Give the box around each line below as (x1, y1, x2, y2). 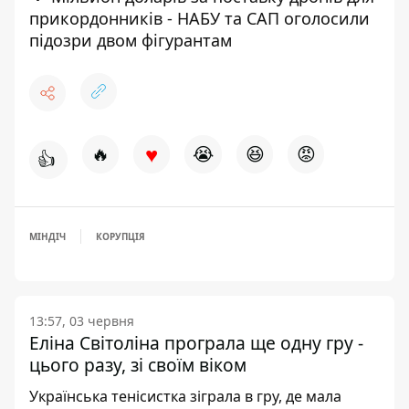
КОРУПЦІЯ (96, 230, 145, 243)
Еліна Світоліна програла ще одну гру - (29, 330, 363, 355)
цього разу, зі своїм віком (29, 352, 246, 377)
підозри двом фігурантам (29, 29, 232, 51)
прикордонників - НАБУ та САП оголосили (29, 7, 370, 29)
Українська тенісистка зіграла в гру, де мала (29, 386, 341, 406)
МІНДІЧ (29, 230, 66, 243)
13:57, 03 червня (29, 312, 134, 330)
